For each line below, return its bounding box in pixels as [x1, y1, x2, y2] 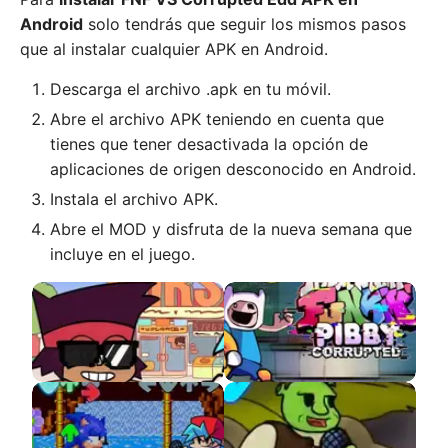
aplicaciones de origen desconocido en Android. [50, 158, 416, 179]
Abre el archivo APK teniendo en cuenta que [50, 108, 384, 129]
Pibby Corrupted [232, 391, 361, 412]
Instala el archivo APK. [50, 188, 218, 209]
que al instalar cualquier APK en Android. [20, 38, 328, 59]
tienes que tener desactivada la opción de [50, 133, 368, 154]
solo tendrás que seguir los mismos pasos [83, 13, 406, 34]
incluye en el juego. [50, 243, 195, 264]
